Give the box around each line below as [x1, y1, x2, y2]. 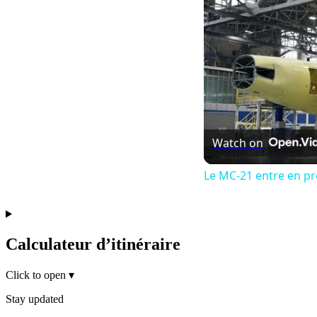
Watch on [212, 134, 263, 151]
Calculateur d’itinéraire [6, 234, 180, 253]
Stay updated [6, 292, 64, 305]
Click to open [6, 268, 66, 281]
